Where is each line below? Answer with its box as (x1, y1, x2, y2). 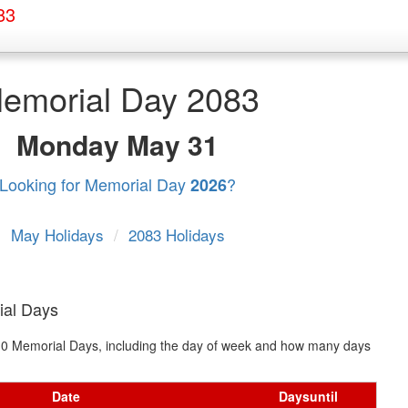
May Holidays (10, 223, 108, 246)
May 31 (127, 125, 219, 164)
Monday (16, 125, 127, 164)
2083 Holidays (127, 223, 225, 246)
